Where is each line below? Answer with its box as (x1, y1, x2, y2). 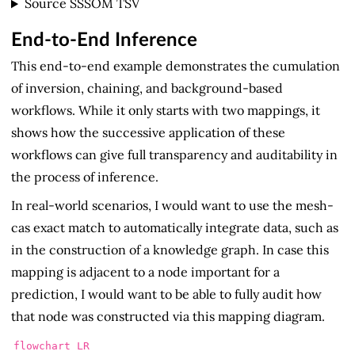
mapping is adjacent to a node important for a (11, 264, 280, 281)
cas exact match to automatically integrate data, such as (11, 219, 338, 236)
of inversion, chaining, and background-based (11, 80, 283, 97)
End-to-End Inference (11, 30, 197, 50)
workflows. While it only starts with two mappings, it (11, 102, 320, 119)
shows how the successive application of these (11, 124, 285, 141)
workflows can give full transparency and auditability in (11, 147, 338, 163)
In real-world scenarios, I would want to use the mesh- (11, 197, 334, 214)
